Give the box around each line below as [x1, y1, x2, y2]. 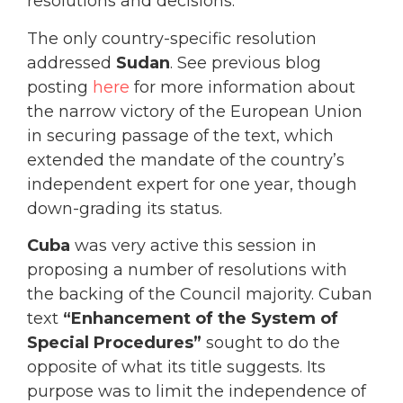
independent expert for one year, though [27, 174, 357, 194]
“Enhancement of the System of [63, 309, 338, 329]
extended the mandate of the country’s [27, 149, 345, 170]
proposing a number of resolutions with [27, 260, 347, 281]
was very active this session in [70, 236, 317, 256]
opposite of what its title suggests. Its [27, 357, 326, 378]
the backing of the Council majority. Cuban [27, 284, 372, 305]
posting [27, 76, 93, 97]
